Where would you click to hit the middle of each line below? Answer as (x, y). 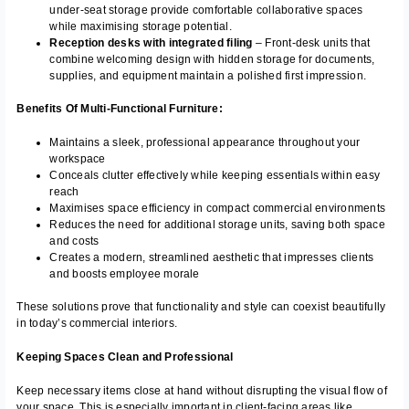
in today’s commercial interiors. (97, 324)
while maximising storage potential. (141, 26)
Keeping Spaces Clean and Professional (125, 357)
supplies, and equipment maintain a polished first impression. (208, 75)
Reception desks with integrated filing (151, 42)
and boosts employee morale (125, 274)
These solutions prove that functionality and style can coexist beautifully (201, 307)
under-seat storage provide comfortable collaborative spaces (206, 10)
